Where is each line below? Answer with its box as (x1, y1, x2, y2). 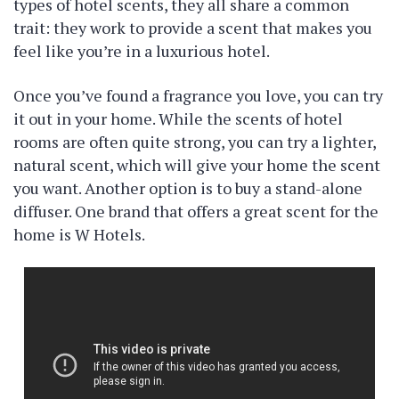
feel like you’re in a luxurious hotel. (13, 40, 270, 61)
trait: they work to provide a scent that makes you (13, 17, 372, 38)
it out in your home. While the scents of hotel (13, 108, 343, 129)
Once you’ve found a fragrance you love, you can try (13, 85, 383, 106)
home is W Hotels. (13, 224, 145, 245)
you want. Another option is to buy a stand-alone (13, 177, 362, 199)
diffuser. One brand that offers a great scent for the (13, 200, 379, 222)
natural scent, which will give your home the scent (13, 154, 380, 175)
